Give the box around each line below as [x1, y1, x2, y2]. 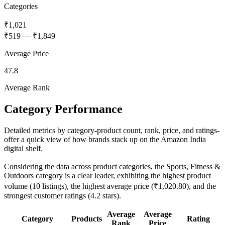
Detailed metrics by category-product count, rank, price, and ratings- [4, 126, 219, 135]
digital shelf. [4, 144, 43, 153]
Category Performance [4, 102, 123, 116]
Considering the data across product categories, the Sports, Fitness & [4, 162, 220, 171]
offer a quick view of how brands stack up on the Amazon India [4, 135, 206, 144]
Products [71, 214, 102, 223]
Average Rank [4, 83, 50, 92]
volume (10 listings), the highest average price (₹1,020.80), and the [4, 182, 216, 190]
